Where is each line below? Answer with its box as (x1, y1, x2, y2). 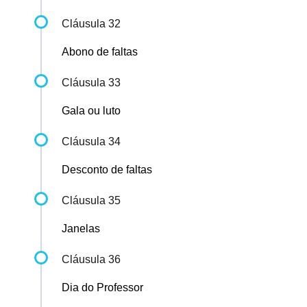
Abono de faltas (62, 46, 138, 58)
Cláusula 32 (62, 18, 121, 30)
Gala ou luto (62, 105, 121, 117)
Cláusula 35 (62, 195, 121, 207)
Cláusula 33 (62, 77, 121, 89)
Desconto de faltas (62, 164, 152, 176)
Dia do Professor (62, 282, 143, 294)
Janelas (62, 223, 100, 235)
